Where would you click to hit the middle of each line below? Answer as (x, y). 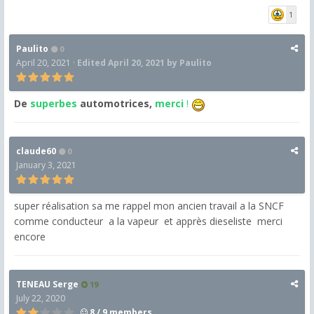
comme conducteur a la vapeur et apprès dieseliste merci (148, 221)
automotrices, (116, 104)
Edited (93, 63)
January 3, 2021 (46, 165)
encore (35, 237)
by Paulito (188, 63)
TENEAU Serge (47, 285)
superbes (54, 104)
